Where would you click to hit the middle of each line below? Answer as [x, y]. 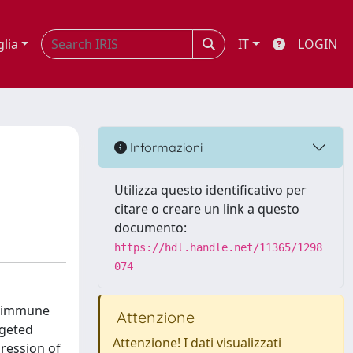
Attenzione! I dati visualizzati [197, 343]
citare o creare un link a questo [207, 209]
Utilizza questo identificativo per [210, 190]
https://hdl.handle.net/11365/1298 [218, 247]
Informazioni [165, 147]
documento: [150, 228]
